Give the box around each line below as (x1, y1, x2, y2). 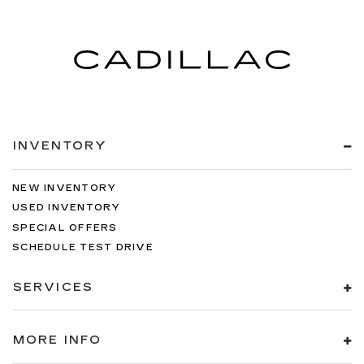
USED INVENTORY (12, 202, 121, 213)
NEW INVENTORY (12, 182, 117, 193)
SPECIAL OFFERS (12, 222, 118, 233)
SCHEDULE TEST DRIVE (12, 242, 154, 253)
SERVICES (13, 279, 93, 294)
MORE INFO (13, 333, 102, 347)
